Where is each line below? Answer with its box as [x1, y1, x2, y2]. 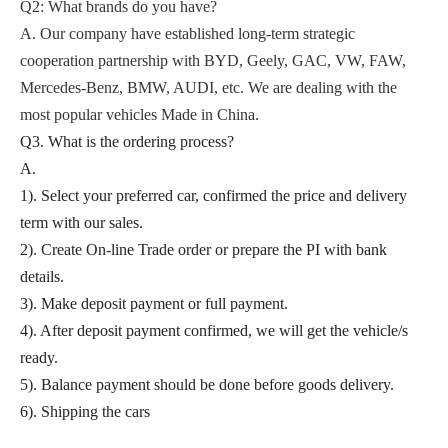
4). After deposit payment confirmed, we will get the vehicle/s [20, 322, 408, 340]
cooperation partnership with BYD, [20, 52, 247, 70]
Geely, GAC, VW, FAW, [247, 52, 406, 70]
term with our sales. [20, 214, 143, 232]
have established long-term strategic [127, 25, 355, 43]
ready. [20, 349, 58, 367]
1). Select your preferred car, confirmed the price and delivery [20, 187, 407, 205]
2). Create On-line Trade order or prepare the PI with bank [20, 241, 387, 259]
